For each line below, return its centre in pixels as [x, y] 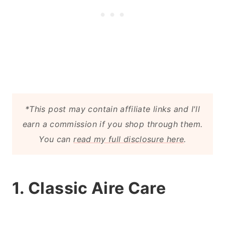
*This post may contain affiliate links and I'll [113, 109]
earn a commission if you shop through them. [113, 124]
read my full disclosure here [129, 139]
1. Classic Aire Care [89, 188]
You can [56, 139]
